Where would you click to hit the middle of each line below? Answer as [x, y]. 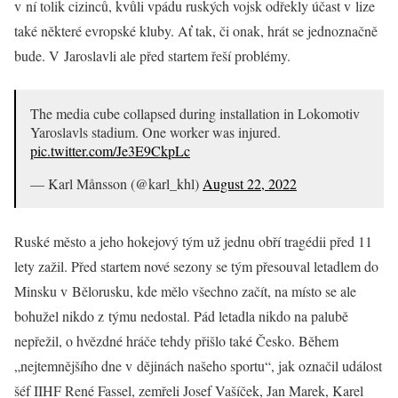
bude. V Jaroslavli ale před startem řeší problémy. [152, 55]
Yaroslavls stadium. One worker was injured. [155, 131]
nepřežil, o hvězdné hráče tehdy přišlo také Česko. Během [176, 340]
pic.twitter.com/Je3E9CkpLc [110, 150]
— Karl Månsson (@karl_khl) [116, 183]
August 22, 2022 [250, 183]
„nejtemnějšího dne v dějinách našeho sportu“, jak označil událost [198, 365]
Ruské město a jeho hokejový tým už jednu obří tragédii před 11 [193, 241]
